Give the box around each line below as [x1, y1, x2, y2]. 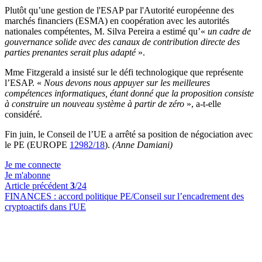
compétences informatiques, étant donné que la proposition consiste [5, 88, 254, 98]
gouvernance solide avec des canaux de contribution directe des [5, 37, 240, 47]
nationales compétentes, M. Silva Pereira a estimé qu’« [5, 26, 208, 36]
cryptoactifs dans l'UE [5, 202, 86, 212]
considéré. [5, 109, 42, 119]
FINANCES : [5, 191, 58, 201]
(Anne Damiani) [112, 140, 173, 150]
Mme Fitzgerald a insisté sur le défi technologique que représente [5, 67, 243, 77]
